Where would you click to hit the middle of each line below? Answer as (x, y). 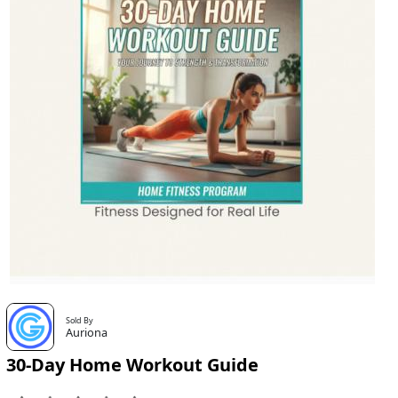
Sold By (80, 321)
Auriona (87, 333)
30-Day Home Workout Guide (132, 365)
